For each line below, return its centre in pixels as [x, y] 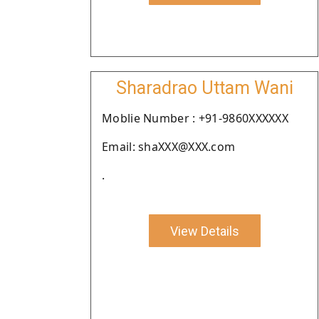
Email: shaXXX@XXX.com [169, 147]
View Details [204, 231]
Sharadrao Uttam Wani [204, 88]
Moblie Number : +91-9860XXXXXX [195, 118]
